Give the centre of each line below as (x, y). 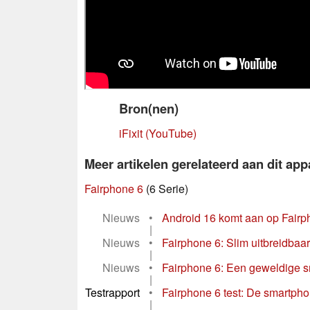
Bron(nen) (149, 109)
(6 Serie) (166, 189)
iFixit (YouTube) (158, 134)
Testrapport (112, 293)
